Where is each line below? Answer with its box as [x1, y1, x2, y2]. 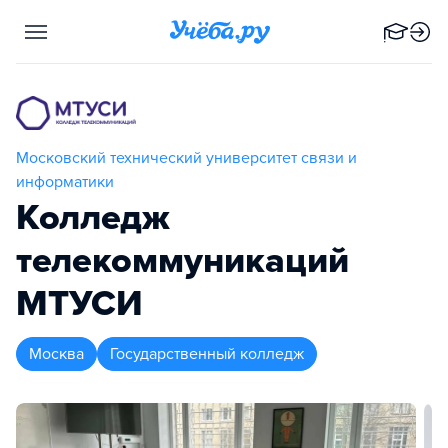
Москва [29, 344, 84, 365]
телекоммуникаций [16, 239, 349, 283]
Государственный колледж [110, 344, 304, 365]
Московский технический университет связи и [16, 148, 357, 169]
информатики [16, 172, 114, 193]
